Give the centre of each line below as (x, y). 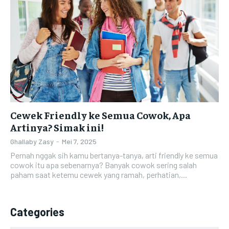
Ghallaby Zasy (32, 141)
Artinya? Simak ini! (57, 127)
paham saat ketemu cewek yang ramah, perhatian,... (99, 174)
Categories (37, 211)
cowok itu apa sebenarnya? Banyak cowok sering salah (104, 165)
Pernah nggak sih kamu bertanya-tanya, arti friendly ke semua (114, 155)
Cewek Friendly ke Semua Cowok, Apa (100, 114)
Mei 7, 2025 (79, 141)
